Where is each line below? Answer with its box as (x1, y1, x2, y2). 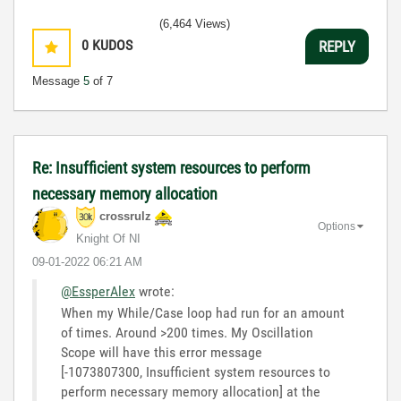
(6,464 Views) (159, 17, 230, 30)
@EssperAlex (61, 283, 135, 300)
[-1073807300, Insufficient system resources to (61, 363, 330, 380)
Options (318, 219, 355, 233)
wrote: (135, 283, 175, 300)
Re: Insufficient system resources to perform (32, 158, 311, 177)
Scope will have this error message (61, 344, 262, 361)
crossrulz (99, 209, 151, 224)
